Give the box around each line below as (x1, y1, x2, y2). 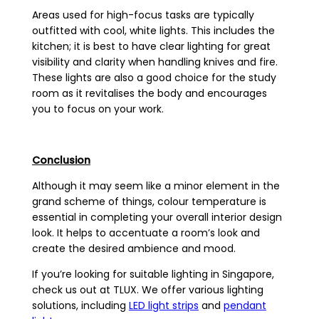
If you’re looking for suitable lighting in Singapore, (31, 267, 274, 282)
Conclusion (31, 153, 90, 168)
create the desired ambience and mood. (31, 241, 236, 256)
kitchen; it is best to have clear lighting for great (31, 39, 271, 54)
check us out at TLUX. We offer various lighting (31, 283, 263, 298)
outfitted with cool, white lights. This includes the (31, 23, 275, 38)
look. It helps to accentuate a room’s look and (31, 226, 260, 241)
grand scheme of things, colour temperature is (31, 194, 266, 209)
